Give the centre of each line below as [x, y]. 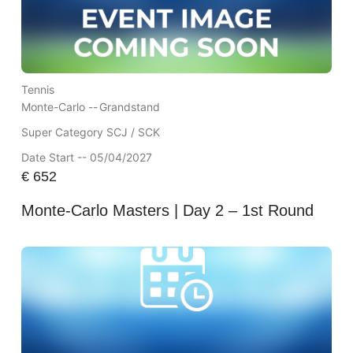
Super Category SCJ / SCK [90, 132]
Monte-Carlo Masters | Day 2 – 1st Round [167, 211]
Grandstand [129, 106]
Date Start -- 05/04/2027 [86, 157]
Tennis [37, 89]
